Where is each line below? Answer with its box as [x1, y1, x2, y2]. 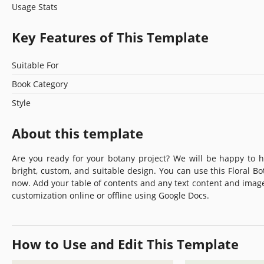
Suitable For [12, 59, 59, 71]
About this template [12, 124, 143, 142]
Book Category [12, 78, 68, 90]
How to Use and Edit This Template [12, 235, 239, 253]
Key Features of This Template [12, 28, 209, 46]
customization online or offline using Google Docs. [12, 189, 209, 201]
